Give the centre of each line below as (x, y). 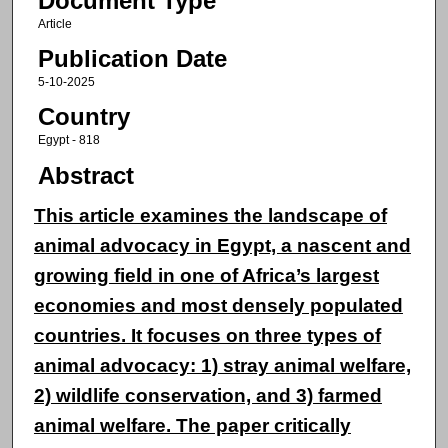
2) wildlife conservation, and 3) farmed (207, 396)
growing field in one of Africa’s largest (206, 276)
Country (83, 117)
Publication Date (132, 59)
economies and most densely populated (218, 306)
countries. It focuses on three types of (207, 336)
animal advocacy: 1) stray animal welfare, (222, 366)
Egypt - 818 (68, 140)
